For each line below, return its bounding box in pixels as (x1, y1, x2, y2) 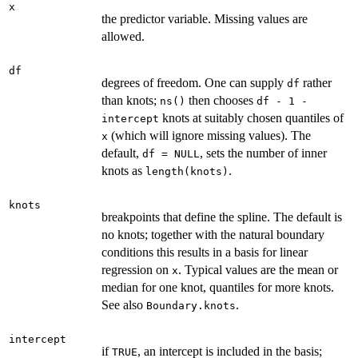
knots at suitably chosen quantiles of (159, 110, 344, 125)
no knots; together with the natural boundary (101, 227, 324, 241)
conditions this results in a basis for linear (101, 245, 308, 259)
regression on (101, 262, 172, 276)
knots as (101, 163, 145, 177)
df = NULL (142, 147, 200, 160)
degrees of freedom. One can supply (101, 75, 287, 89)
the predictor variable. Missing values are (101, 11, 308, 26)
